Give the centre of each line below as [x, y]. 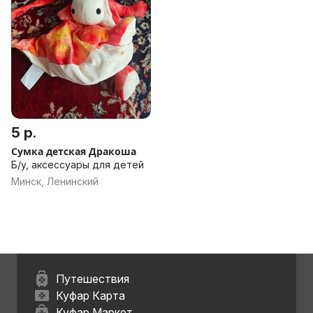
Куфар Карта [90, 296]
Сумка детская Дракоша [74, 151]
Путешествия [93, 279]
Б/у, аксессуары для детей [78, 165]
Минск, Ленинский [55, 181]
